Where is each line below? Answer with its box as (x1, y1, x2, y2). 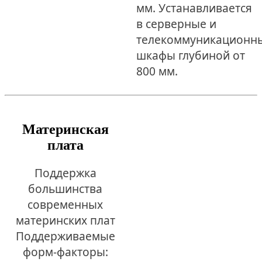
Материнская (22, 121, 109, 137)
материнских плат (15, 212, 115, 228)
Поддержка (34, 164, 96, 181)
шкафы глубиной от (136, 47, 245, 63)
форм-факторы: (22, 243, 108, 260)
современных (27, 196, 104, 212)
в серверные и (136, 15, 216, 32)
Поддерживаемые (15, 227, 115, 244)
